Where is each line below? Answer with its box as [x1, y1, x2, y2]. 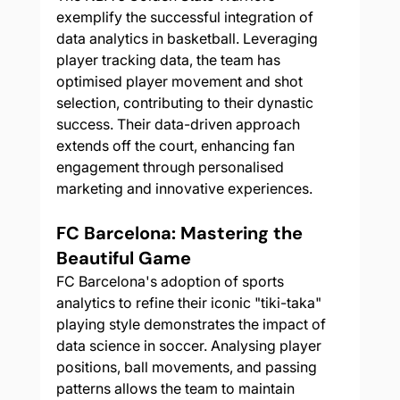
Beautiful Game [55, 246, 191, 271]
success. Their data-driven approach [55, 115, 304, 134]
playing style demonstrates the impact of [55, 315, 329, 334]
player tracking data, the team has [55, 51, 284, 70]
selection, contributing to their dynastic [55, 94, 317, 112]
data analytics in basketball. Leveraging [55, 29, 321, 48]
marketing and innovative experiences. [55, 179, 312, 198]
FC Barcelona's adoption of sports [55, 272, 287, 291]
